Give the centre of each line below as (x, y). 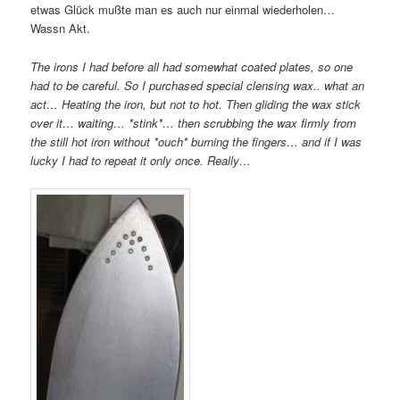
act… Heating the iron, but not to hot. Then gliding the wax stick (196, 104)
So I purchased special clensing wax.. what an (245, 85)
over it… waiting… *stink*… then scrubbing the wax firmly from (194, 122)
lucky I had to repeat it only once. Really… (141, 160)
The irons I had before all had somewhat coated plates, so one (192, 66)
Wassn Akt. (61, 29)
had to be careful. (76, 85)
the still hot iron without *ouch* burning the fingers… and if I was (196, 141)
